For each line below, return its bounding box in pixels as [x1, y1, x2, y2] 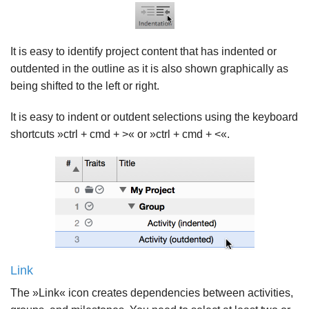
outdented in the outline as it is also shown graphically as [10, 63, 288, 75]
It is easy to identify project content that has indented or [10, 46, 277, 58]
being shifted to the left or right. [10, 80, 159, 92]
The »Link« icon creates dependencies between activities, [10, 287, 293, 299]
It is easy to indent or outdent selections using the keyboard [10, 111, 298, 123]
